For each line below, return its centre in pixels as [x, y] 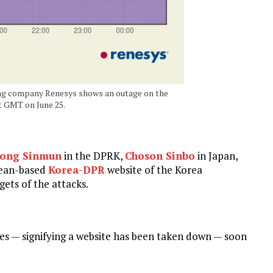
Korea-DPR [76, 169]
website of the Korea [154, 169]
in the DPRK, [93, 155]
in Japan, [216, 155]
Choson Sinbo [160, 155]
